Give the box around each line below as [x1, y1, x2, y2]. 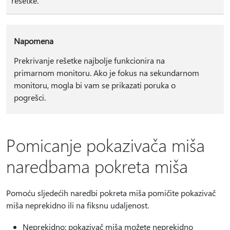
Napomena [13, 35, 53, 46]
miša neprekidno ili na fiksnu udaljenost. [6, 199, 149, 210]
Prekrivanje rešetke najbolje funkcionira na [13, 54, 165, 66]
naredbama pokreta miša [6, 154, 188, 177]
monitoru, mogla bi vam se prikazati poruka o [13, 79, 176, 90]
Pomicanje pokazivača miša [6, 133, 205, 156]
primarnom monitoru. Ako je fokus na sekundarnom [13, 67, 199, 78]
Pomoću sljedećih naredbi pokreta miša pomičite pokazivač [6, 187, 216, 198]
